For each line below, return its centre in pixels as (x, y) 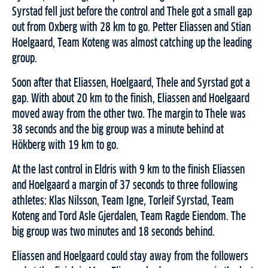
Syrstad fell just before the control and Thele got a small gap (132, 12)
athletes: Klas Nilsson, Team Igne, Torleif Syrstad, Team (123, 201)
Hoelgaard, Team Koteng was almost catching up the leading (132, 43)
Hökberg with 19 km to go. (65, 146)
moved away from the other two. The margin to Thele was (129, 115)
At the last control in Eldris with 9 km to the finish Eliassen (128, 170)
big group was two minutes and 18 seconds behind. (113, 232)
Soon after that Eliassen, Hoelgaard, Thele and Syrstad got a (131, 83)
